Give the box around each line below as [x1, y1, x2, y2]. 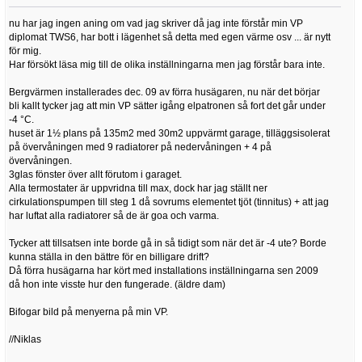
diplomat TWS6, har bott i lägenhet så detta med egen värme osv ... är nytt [9, 32, 330, 44]
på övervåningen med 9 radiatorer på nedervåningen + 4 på [9, 141, 271, 154]
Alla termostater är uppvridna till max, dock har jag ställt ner [9, 183, 267, 195]
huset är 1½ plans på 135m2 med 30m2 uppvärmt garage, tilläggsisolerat [9, 128, 330, 140]
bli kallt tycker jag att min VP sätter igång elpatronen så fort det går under [9, 100, 326, 112]
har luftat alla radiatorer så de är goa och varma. [9, 210, 219, 222]
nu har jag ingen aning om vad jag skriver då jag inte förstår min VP [9, 18, 303, 30]
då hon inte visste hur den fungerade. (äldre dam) [9, 279, 225, 291]
